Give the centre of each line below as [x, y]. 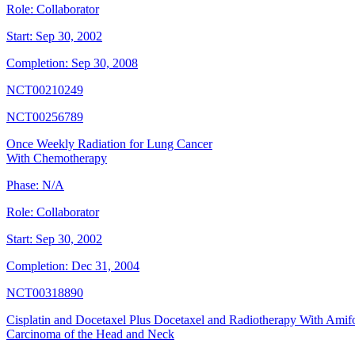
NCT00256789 [45, 117]
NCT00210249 [45, 90]
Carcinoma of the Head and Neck [90, 334]
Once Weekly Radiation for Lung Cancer [109, 144]
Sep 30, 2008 [105, 63]
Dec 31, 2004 [105, 266]
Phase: [23, 185]
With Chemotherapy [57, 158]
